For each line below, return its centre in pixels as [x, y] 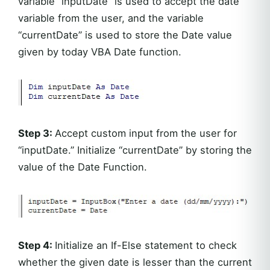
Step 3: [36, 133]
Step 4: [36, 245]
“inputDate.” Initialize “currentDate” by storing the [135, 150]
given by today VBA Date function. [100, 52]
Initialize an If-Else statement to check [146, 245]
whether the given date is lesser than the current [135, 262]
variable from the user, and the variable [111, 18]
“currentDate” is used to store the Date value [125, 35]
